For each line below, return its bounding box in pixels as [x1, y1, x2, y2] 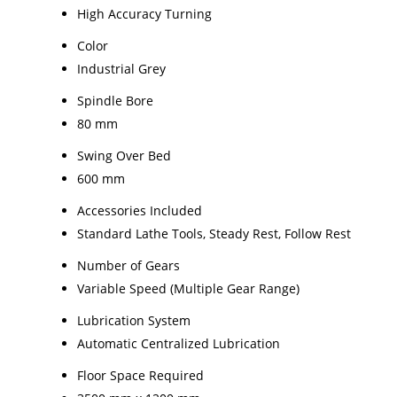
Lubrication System [77, 311, 191, 329]
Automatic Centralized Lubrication [77, 334, 280, 352]
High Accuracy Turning [77, 4, 212, 22]
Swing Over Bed [77, 146, 171, 164]
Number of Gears [77, 256, 180, 274]
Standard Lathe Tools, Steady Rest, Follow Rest [77, 224, 351, 242]
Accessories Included [77, 201, 202, 219]
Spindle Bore [77, 91, 153, 109]
